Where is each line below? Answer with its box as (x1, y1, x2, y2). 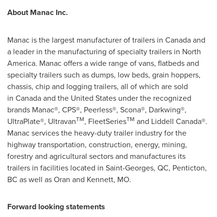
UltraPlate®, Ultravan (7, 116, 76, 127)
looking (38, 201, 64, 213)
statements (64, 201, 105, 213)
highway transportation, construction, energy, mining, (7, 139, 187, 150)
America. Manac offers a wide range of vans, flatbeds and (7, 58, 199, 69)
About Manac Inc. (7, 7, 68, 18)
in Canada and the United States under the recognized (7, 93, 191, 104)
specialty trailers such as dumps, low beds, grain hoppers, (7, 69, 201, 80)
